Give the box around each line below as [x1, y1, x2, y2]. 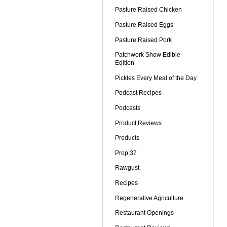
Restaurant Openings [115, 209, 174, 217]
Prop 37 [115, 149, 137, 157]
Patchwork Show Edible [115, 51, 180, 59]
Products [115, 134, 139, 142]
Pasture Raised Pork [115, 36, 172, 44]
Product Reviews [115, 119, 162, 127]
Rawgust [115, 164, 139, 172]
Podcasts [115, 104, 140, 111]
